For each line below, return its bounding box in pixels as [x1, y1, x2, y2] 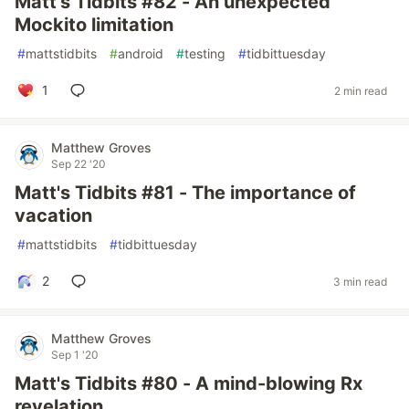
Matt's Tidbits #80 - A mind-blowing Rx [15, 372, 362, 394]
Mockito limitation [15, 14, 173, 36]
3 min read [333, 274, 387, 288]
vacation [15, 204, 92, 226]
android [118, 46, 163, 61]
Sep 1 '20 [51, 348, 99, 362]
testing [184, 46, 225, 61]
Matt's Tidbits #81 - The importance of [15, 182, 356, 204]
